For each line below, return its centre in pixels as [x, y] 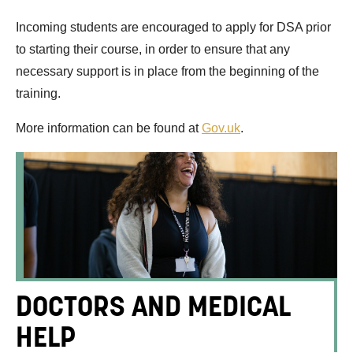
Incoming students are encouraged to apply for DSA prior [173, 27]
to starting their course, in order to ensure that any [153, 49]
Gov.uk [221, 128]
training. [38, 93]
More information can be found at [109, 128]
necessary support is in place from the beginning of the [167, 71]
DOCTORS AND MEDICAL [153, 306]
